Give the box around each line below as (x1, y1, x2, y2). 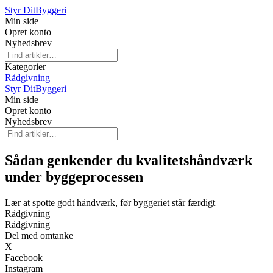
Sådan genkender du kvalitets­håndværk (5, 152, 252, 168)
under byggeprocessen (5, 168, 143, 185)
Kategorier (5, 62, 46, 72)
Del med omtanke (5, 230, 73, 241)
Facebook (5, 252, 43, 263)
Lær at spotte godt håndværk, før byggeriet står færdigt (5, 197, 215, 208)
